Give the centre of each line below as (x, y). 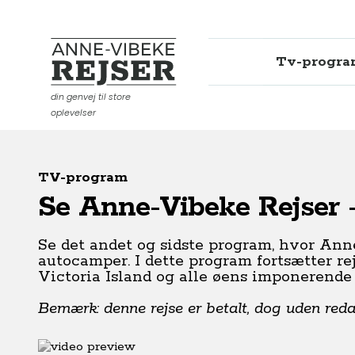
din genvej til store (91, 97)
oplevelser (73, 113)
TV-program (83, 177)
